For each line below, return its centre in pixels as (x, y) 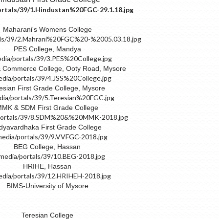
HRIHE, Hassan (47, 166)
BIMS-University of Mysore (47, 186)
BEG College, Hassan (47, 147)
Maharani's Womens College (47, 30)
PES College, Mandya (47, 49)
